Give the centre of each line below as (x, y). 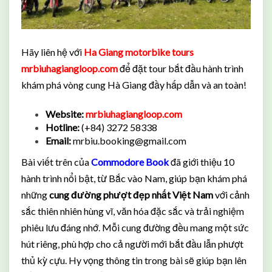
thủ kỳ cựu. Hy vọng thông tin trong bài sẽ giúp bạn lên (134, 260)
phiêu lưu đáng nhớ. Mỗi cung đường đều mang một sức (135, 227)
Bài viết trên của (55, 162)
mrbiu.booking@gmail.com (130, 141)
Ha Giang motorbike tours (139, 52)
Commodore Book (129, 162)
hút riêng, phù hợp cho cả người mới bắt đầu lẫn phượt (132, 244)
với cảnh (231, 195)
